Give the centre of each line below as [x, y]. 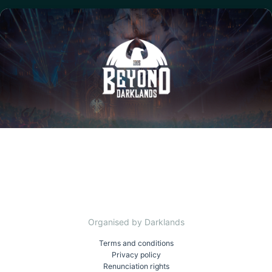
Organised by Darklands [136, 222]
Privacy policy [136, 255]
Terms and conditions [136, 243]
